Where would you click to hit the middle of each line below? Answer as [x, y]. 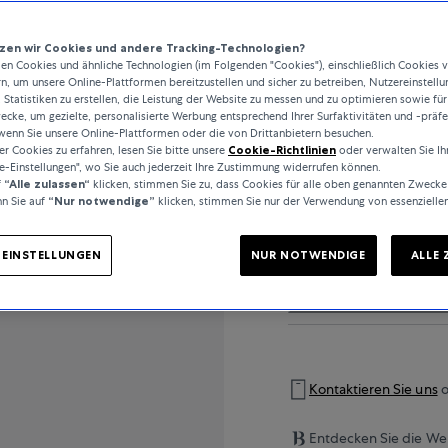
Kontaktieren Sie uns [373, 389]
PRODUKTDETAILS [353, 160]
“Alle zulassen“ [47, 184]
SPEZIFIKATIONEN [352, 269]
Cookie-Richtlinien [282, 150]
